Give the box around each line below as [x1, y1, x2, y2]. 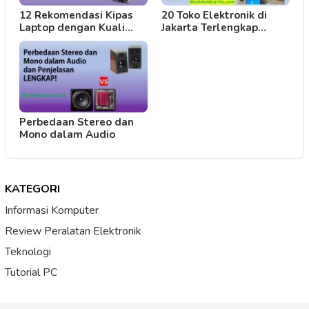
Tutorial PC [5, 265, 57, 281]
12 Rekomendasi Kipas [19, 8, 133, 23]
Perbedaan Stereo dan [19, 115, 134, 130]
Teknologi [5, 244, 51, 260]
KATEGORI [5, 181, 60, 197]
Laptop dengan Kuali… [19, 21, 133, 35]
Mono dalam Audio [19, 128, 115, 142]
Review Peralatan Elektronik [5, 223, 141, 239]
